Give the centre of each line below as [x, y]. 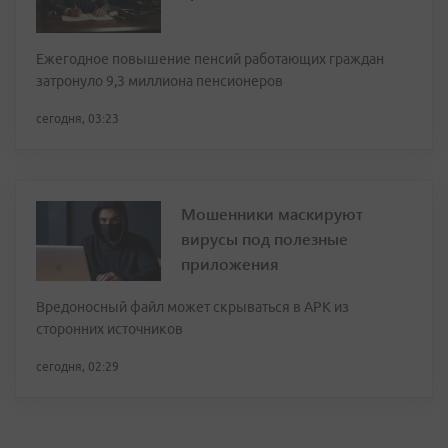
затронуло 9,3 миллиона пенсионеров [159, 81]
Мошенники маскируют [272, 213]
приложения [230, 263]
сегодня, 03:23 [77, 118]
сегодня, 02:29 [77, 366]
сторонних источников [109, 329]
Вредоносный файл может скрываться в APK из [192, 307]
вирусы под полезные [264, 238]
